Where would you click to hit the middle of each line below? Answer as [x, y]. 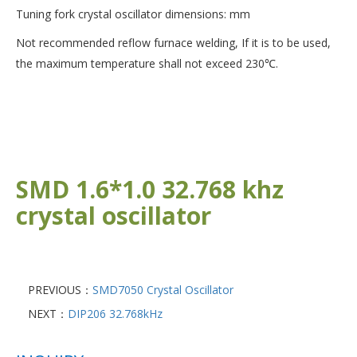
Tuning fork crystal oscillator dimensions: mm [135, 14]
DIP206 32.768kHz [115, 314]
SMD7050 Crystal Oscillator [163, 290]
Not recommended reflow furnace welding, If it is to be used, [173, 43]
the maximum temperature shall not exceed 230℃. [147, 64]
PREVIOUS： [60, 290]
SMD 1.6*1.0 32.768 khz [150, 190]
